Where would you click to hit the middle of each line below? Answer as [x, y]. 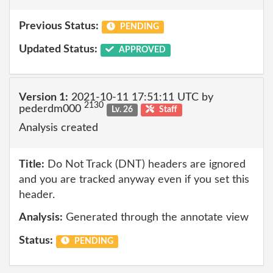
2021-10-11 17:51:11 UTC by [141, 97]
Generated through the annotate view [156, 218]
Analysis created [58, 128]
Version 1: [44, 97]
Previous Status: [59, 26]
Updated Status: [58, 49]
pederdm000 [51, 109]
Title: [32, 164]
